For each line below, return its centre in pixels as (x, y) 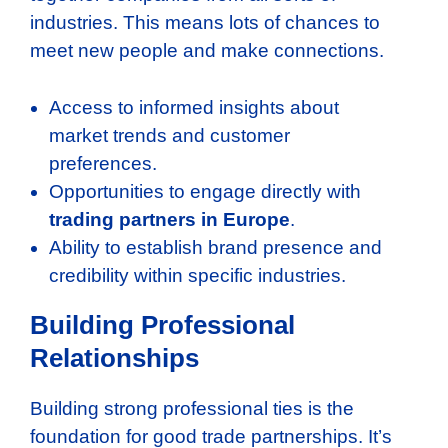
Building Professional (162, 324)
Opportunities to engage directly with (205, 191)
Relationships (114, 357)
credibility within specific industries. (197, 275)
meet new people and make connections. (207, 51)
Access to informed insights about (194, 107)
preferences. (103, 163)
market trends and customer (169, 135)
